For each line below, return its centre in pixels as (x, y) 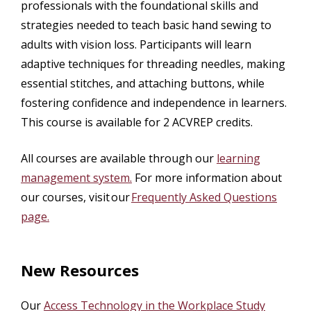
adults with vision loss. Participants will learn (136, 44)
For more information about (207, 177)
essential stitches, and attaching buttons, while (143, 83)
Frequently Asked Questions (204, 197)
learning (238, 158)
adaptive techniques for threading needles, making (153, 64)
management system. (76, 177)
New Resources (80, 270)
